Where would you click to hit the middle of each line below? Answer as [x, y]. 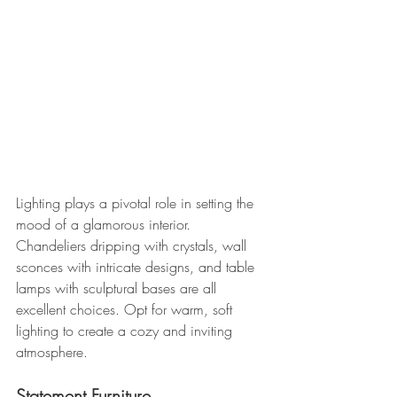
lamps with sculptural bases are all [118, 288]
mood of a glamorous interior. [105, 224]
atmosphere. [52, 351]
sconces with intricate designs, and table [137, 266]
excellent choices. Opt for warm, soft [126, 309]
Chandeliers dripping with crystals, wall [133, 245]
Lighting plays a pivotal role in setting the [137, 202]
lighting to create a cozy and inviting [126, 330]
